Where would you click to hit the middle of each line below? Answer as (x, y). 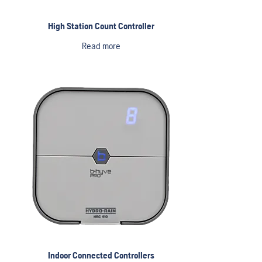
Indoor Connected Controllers (101, 255)
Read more (101, 46)
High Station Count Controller (101, 26)
